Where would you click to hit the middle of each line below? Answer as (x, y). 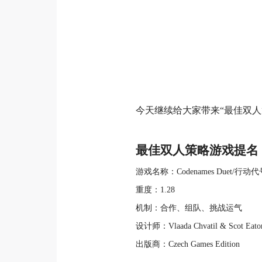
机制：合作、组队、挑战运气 (189, 208)
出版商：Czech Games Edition (188, 244)
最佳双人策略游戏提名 (197, 150)
